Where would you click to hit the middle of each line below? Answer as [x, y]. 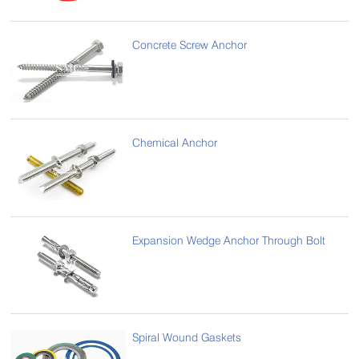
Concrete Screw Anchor [190, 44]
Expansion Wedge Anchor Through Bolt [229, 240]
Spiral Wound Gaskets [187, 337]
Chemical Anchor [175, 142]
